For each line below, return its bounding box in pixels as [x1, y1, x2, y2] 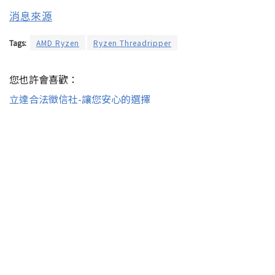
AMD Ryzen [36, 37, 79, 48]
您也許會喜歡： [9, 71, 78, 87]
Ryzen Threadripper [93, 37, 171, 48]
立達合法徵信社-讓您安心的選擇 [9, 91, 150, 106]
